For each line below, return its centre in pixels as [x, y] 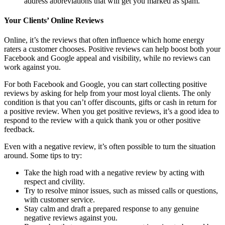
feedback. [19, 130]
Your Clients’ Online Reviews [54, 21]
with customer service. [60, 200]
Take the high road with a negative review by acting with [114, 173]
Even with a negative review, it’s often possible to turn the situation [110, 147]
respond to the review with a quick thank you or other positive [102, 121]
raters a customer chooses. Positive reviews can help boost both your [112, 49]
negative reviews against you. [71, 218]
